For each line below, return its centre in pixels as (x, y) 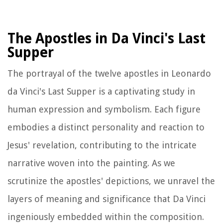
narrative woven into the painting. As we (91, 163)
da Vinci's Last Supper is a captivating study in (101, 91)
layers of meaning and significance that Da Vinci (107, 199)
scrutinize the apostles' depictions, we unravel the (111, 181)
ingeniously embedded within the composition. (106, 217)
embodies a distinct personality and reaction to (106, 127)
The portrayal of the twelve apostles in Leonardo (109, 73)
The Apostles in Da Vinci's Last (107, 38)
